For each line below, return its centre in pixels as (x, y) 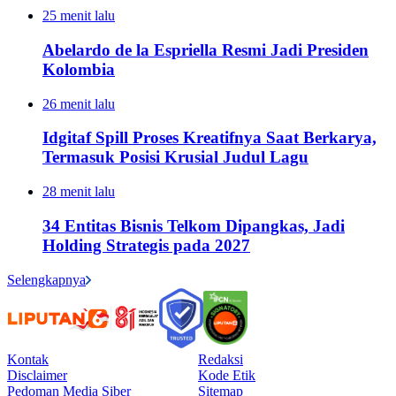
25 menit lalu (79, 16)
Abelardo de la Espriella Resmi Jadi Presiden (206, 49)
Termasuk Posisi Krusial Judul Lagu (175, 157)
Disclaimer (37, 375)
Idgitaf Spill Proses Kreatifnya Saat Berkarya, (209, 138)
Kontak (28, 359)
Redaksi (221, 359)
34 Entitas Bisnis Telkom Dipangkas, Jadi (194, 225)
